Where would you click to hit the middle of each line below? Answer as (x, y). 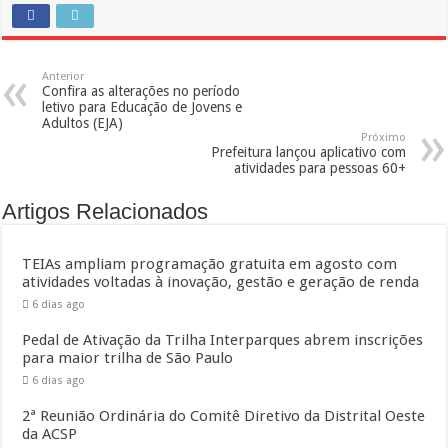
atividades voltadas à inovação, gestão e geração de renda (221, 281)
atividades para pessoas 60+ (319, 167)
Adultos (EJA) (83, 122)
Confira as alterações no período (141, 90)
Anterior (63, 76)
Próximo (383, 137)
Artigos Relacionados (105, 211)
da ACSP (50, 433)
